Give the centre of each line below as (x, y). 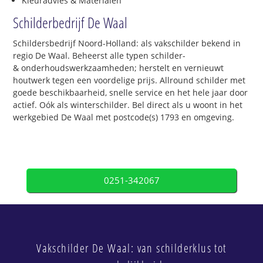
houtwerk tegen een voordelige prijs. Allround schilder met (129, 80)
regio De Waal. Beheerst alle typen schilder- (100, 55)
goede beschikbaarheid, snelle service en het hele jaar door (131, 92)
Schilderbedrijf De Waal (70, 22)
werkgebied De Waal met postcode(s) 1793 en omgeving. (124, 117)
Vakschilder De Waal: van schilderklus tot (131, 248)
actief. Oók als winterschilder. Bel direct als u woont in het (128, 104)
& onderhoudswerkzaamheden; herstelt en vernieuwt (119, 68)
